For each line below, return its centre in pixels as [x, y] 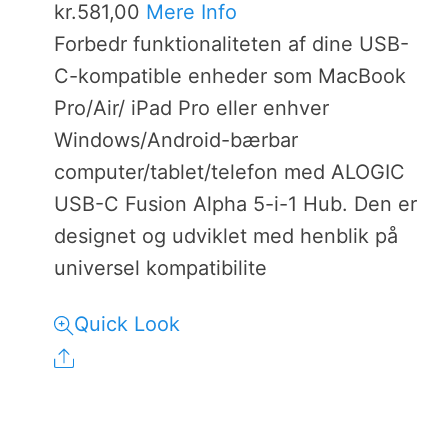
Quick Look [127, 324]
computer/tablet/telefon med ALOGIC [230, 172]
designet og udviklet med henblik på [226, 236]
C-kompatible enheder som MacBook [230, 76]
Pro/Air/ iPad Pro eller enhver [192, 108]
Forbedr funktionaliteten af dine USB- [232, 44]
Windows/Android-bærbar [176, 140]
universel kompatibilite [161, 268]
